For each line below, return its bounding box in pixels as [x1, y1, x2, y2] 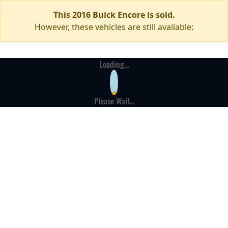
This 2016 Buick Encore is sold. [53, 9, 175, 20]
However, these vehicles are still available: [35, 21, 193, 33]
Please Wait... [94, 95, 134, 107]
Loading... [99, 58, 129, 70]
